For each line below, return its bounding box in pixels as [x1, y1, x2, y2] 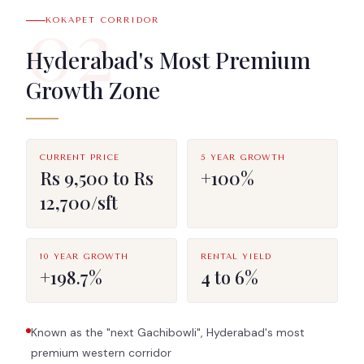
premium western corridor [31, 344, 171, 360]
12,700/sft [40, 189, 118, 214]
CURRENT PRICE [40, 152, 119, 162]
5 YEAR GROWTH [201, 152, 285, 162]
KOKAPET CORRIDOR [45, 15, 159, 26]
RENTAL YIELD [201, 251, 271, 262]
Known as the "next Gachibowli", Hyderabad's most [31, 324, 305, 340]
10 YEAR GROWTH [40, 251, 128, 262]
